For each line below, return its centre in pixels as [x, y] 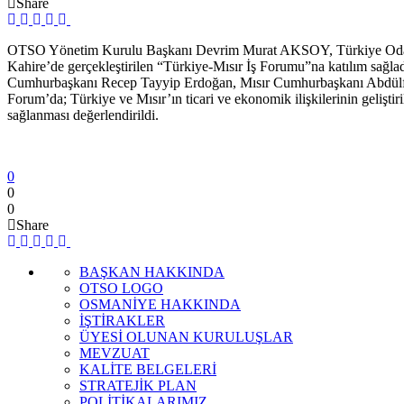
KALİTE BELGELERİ [148, 369]
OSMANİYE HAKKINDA [160, 304]
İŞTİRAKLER [122, 320]
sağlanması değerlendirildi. [83, 115]
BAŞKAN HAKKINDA [152, 271]
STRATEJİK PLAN [138, 385]
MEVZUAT [115, 353]
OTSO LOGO [121, 288]
